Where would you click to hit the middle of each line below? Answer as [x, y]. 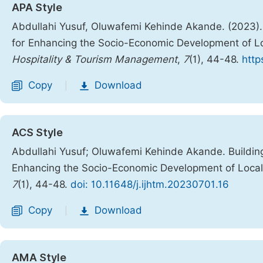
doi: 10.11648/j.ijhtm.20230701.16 [150, 184]
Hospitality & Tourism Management [95, 59]
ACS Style [37, 132]
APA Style [37, 7]
